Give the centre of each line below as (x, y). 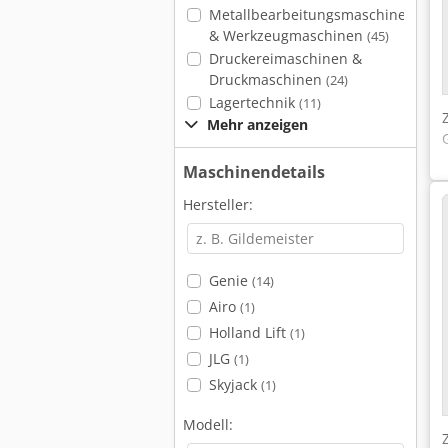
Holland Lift (249, 332)
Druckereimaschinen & (285, 58)
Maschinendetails (254, 172)
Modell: (208, 424)
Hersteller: (218, 204)
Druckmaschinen (267, 79)
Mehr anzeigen (257, 124)
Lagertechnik (253, 102)
